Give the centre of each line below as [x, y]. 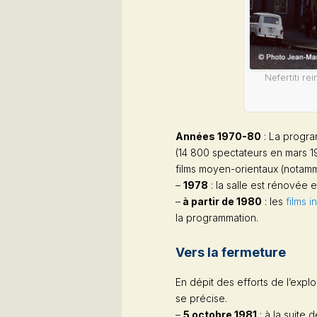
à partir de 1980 [221, 202]
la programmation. [217, 218]
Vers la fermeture [231, 253]
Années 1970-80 [218, 137]
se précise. [201, 298]
